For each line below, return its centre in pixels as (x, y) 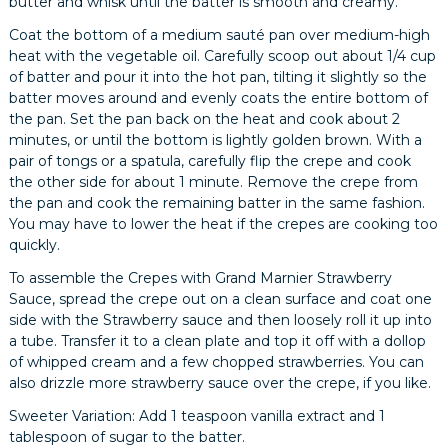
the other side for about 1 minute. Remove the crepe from (214, 181)
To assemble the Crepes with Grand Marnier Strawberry (201, 277)
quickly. (35, 244)
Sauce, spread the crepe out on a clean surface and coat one (221, 298)
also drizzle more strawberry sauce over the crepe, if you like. (220, 382)
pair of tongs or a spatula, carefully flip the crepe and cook (210, 160)
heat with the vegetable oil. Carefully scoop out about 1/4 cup (223, 55)
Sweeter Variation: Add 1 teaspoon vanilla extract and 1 (197, 415)
